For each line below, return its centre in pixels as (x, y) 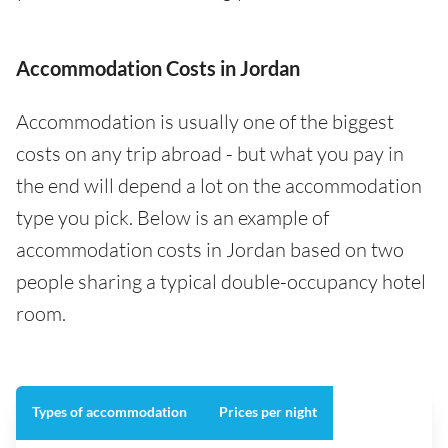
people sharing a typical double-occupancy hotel (221, 281)
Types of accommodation (109, 411)
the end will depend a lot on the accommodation (219, 185)
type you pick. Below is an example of (172, 217)
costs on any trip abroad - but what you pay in (210, 153)
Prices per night (268, 411)
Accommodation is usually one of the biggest (205, 121)
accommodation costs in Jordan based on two (210, 249)
